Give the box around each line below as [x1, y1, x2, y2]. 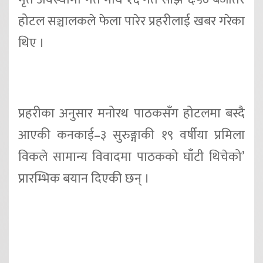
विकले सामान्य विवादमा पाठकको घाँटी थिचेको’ [18, 146, 245, 168]
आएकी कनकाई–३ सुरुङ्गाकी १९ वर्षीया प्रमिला [18, 124, 245, 146]
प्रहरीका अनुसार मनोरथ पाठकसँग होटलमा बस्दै [18, 102, 245, 124]
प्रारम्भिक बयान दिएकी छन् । [18, 167, 150, 190]
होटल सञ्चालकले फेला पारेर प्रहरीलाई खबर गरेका [18, 10, 245, 32]
